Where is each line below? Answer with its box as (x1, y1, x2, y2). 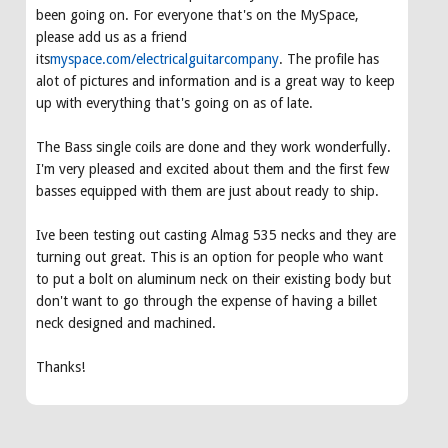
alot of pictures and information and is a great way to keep (36, 73, 395, 90)
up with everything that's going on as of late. (36, 95, 313, 112)
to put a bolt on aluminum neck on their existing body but (36, 271, 391, 288)
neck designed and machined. (36, 315, 216, 332)
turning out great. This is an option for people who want (36, 249, 383, 266)
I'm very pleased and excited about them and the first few (36, 161, 389, 178)
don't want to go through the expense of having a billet (36, 293, 377, 310)
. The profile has (279, 51, 379, 68)
